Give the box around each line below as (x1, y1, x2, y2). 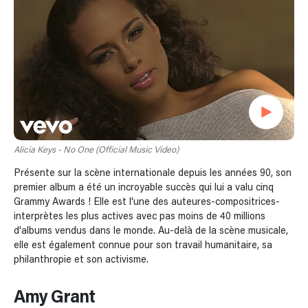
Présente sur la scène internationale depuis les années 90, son (14, 168, 291, 178)
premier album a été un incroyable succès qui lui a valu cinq (14, 182, 274, 192)
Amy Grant (14, 288, 95, 307)
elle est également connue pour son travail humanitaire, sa (14, 240, 272, 250)
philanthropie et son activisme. (14, 254, 148, 265)
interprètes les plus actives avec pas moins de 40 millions (14, 211, 265, 221)
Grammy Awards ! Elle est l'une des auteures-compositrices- (14, 197, 280, 207)
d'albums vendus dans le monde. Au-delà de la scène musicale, (14, 225, 288, 236)
